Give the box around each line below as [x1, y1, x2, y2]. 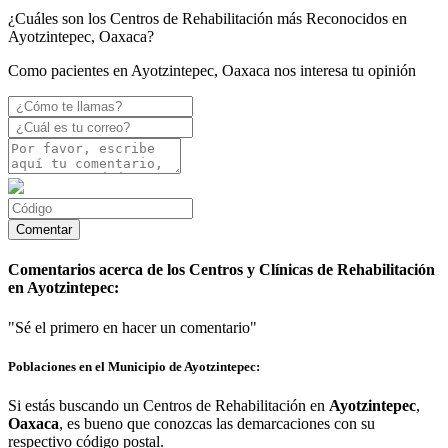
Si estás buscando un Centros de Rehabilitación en [8, 397, 329, 414]
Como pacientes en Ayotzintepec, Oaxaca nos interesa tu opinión [8, 62, 416, 80]
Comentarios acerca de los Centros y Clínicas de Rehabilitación [8, 261, 435, 279]
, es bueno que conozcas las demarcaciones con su [59, 415, 375, 432]
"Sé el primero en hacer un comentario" [8, 318, 257, 336]
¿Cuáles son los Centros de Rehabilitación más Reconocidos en [8, 10, 407, 28]
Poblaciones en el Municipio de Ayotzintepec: [8, 358, 260, 374]
